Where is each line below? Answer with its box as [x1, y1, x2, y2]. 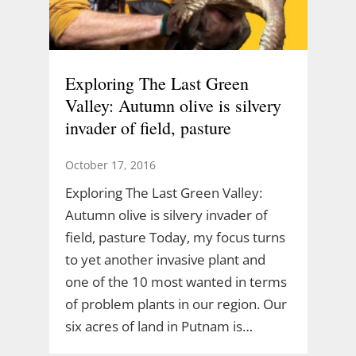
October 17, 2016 [64, 157, 156, 172]
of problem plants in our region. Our [64, 294, 287, 313]
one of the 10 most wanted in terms [64, 272, 287, 291]
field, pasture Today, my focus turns [64, 227, 285, 246]
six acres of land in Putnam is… [64, 316, 253, 335]
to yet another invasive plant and [64, 250, 265, 269]
